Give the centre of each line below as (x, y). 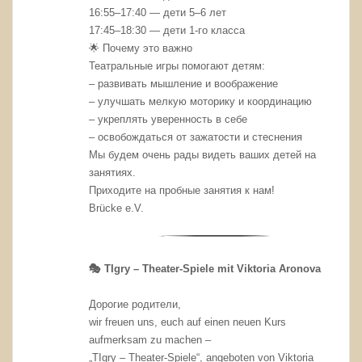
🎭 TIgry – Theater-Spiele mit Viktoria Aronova (205, 268)
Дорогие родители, (135, 304)
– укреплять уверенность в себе (168, 120)
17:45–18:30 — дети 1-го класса (167, 31)
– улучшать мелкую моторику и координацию (201, 102)
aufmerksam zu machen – (150, 339)
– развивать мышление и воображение (184, 84)
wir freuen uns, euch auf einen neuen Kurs (188, 322)
